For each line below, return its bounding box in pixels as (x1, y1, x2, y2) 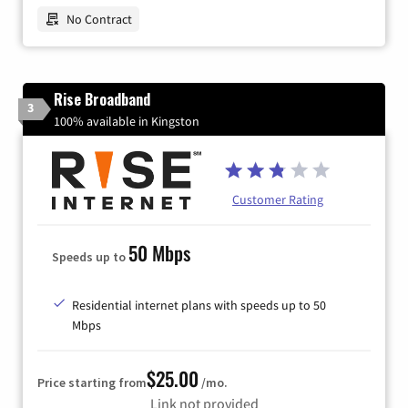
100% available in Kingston (54, 113, 199, 130)
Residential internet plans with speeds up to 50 (72, 297, 326, 314)
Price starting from (37, 374, 147, 392)
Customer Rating (232, 191, 323, 209)
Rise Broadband (54, 88, 150, 111)
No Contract (66, 11, 132, 28)
